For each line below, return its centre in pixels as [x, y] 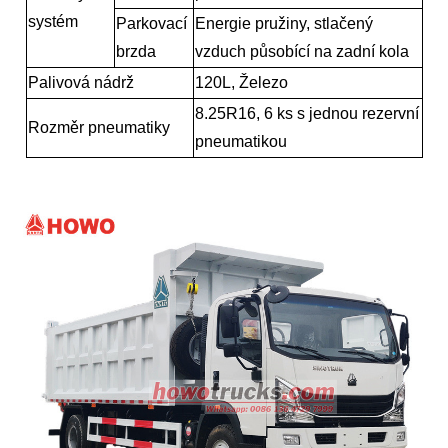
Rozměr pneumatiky [98, 128]
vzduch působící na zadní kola [301, 52]
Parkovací [151, 24]
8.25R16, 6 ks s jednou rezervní [306, 114]
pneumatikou [240, 142]
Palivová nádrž [80, 83]
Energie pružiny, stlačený [283, 24]
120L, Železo [241, 83]
